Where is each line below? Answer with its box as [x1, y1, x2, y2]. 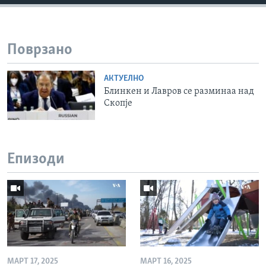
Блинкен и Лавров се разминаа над [104, 86, 255, 96]
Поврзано [7, 42, 72, 59]
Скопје [104, 98, 133, 108]
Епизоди [7, 151, 65, 168]
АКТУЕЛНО [104, 74, 144, 83]
